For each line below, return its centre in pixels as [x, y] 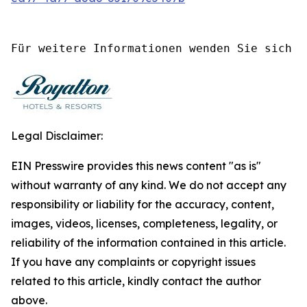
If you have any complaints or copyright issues [133, 262]
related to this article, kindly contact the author [136, 281]
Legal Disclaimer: [57, 136]
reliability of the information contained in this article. [148, 243]
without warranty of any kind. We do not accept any [149, 185]
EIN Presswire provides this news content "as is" [136, 166]
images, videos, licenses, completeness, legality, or [144, 223]
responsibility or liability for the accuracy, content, [143, 204]
